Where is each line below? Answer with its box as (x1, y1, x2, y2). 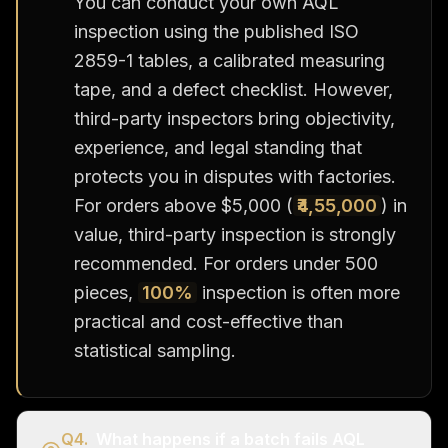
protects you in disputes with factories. (74, 165, 396, 187)
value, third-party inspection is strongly (74, 223, 396, 245)
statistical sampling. (74, 339, 236, 361)
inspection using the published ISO (74, 20, 359, 42)
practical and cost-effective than (74, 310, 343, 332)
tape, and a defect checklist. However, (74, 78, 393, 100)
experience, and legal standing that (74, 136, 362, 158)
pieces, (74, 281, 138, 303)
